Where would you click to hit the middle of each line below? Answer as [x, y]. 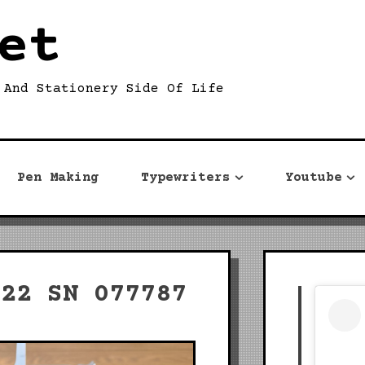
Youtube [314, 178]
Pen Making [58, 178]
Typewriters [186, 178]
